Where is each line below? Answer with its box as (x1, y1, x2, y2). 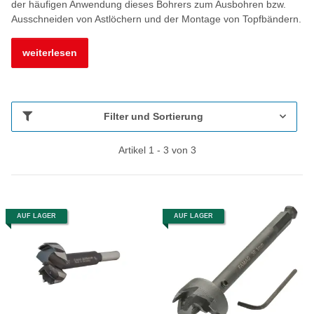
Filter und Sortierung (103, 110, 203, 122)
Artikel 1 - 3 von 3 (118, 144, 196, 156)
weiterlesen (22, 46, 77, 58)
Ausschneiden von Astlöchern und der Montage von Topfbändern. (11, 13, 301, 25)
